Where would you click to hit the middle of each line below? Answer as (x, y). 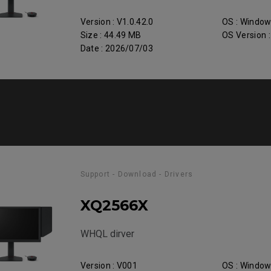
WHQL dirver (107, 234)
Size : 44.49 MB (111, 35)
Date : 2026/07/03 (117, 48)
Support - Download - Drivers (137, 174)
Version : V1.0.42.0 (117, 22)
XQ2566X (114, 205)
